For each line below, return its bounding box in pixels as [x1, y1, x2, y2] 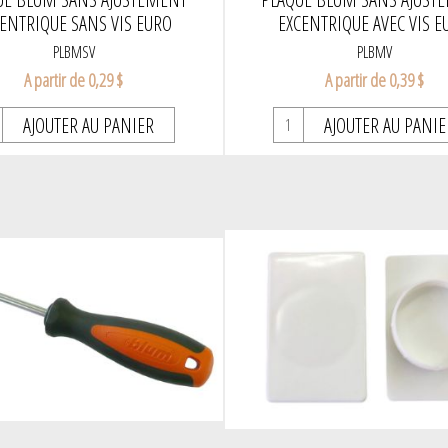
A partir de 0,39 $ [324, 68, 424, 93]
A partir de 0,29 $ [24, 68, 124, 93]
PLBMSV [52, 41, 95, 64]
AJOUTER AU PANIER [23, 112, 155, 140]
